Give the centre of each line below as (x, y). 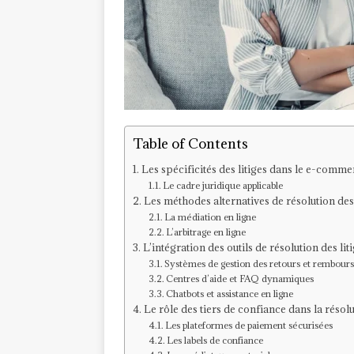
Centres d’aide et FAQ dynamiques (240, 279)
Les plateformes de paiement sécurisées (249, 326)
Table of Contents (190, 144)
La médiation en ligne (211, 217)
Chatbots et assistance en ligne (230, 294)
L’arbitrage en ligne (206, 232)
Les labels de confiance (215, 341)
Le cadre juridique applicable (223, 186)
